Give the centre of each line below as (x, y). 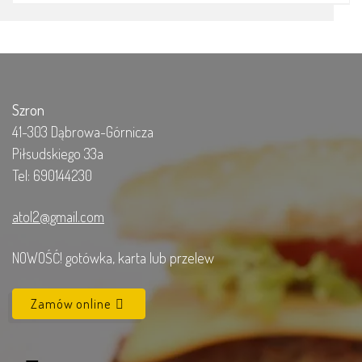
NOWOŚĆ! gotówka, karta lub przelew (113, 258)
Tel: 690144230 (52, 176)
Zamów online (72, 304)
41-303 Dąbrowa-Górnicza (83, 132)
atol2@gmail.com (58, 217)
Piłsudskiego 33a (58, 154)
